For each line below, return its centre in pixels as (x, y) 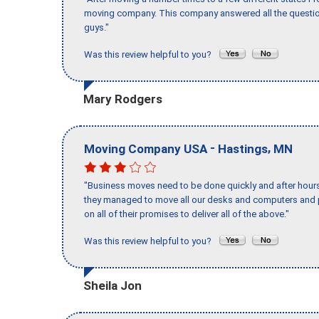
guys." (96, 28)
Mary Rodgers (123, 99)
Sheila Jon (113, 285)
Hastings (243, 148)
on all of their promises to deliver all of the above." (187, 214)
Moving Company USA (146, 148)
